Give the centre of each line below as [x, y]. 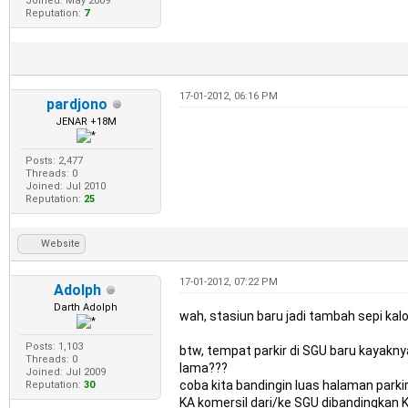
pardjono [77, 105]
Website [61, 244]
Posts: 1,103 [54, 347]
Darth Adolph [86, 308]
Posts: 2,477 [54, 161]
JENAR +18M [86, 122]
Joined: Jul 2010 [65, 187]
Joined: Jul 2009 [65, 372]
